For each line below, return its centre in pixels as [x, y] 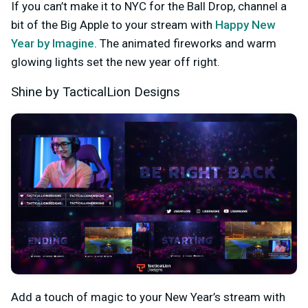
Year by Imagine [53, 43]
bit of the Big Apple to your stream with [113, 24]
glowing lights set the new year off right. [115, 62]
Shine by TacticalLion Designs [96, 92]
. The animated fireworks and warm [185, 43]
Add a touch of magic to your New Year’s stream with [148, 297]
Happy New [245, 24]
